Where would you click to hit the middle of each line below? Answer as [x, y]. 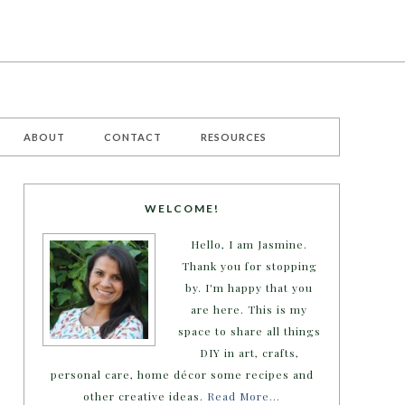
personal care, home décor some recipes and [182, 374]
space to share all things [249, 331]
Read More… [244, 396]
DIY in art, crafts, [249, 353]
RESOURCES [234, 137]
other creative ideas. [145, 396]
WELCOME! [182, 208]
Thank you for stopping [249, 266]
